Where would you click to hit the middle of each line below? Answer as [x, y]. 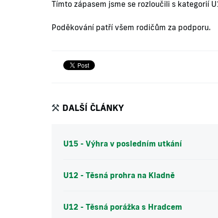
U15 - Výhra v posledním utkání [123, 144]
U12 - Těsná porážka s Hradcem [123, 207]
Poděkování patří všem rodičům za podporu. [131, 27]
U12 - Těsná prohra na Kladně [119, 175]
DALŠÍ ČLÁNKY [93, 108]
